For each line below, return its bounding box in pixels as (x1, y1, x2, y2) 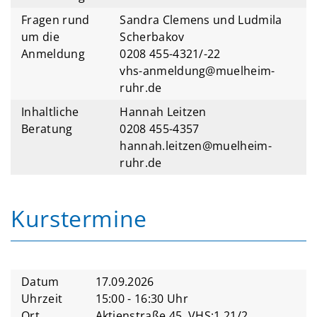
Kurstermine (11, 203, 148, 234)
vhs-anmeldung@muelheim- (120, 63, 275, 79)
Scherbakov (120, 29, 185, 45)
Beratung (21, 121, 73, 137)
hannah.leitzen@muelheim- (120, 138, 272, 154)
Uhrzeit (21, 291, 63, 306)
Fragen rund (21, 12, 90, 28)
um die (21, 29, 59, 45)
